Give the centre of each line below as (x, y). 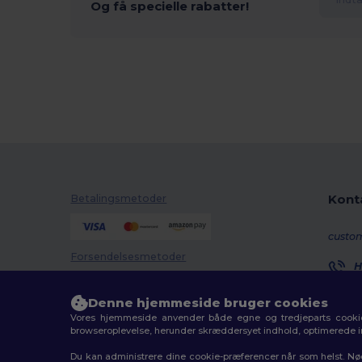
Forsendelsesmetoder (128, 257)
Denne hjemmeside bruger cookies (208, 303)
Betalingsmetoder (119, 198)
